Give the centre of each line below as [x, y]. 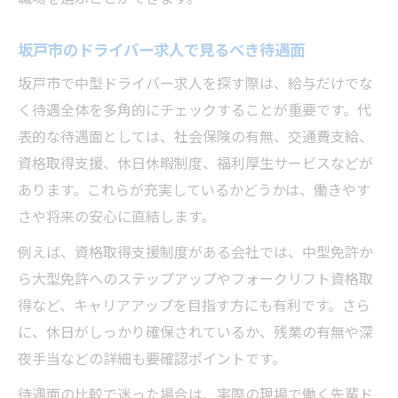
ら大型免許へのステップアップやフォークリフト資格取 [195, 278]
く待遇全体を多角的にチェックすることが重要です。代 [195, 109]
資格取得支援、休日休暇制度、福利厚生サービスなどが [195, 163]
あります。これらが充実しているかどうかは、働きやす [194, 189]
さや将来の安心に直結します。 [116, 216]
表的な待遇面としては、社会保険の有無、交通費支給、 [195, 136]
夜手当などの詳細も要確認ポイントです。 [152, 358]
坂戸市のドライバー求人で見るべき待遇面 [161, 49]
